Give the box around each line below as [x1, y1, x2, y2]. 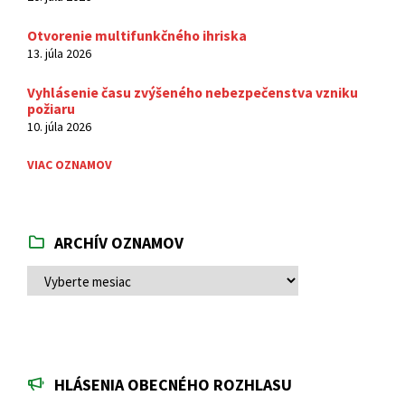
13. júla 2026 [27, 45, 91, 61]
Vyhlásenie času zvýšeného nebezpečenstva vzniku [27, 84, 358, 101]
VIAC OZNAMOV [27, 156, 112, 173]
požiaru [27, 100, 75, 118]
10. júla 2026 [27, 118, 91, 135]
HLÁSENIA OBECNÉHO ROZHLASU [54, 374, 292, 395]
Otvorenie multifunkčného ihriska [27, 27, 247, 44]
